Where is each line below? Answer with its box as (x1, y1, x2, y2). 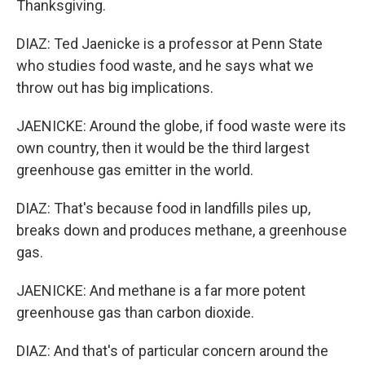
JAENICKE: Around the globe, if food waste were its (16, 117, 346, 134)
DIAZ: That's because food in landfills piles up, (16, 200, 310, 217)
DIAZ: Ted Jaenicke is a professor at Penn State (16, 35, 323, 52)
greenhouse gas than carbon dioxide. (16, 304, 254, 321)
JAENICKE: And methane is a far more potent (16, 282, 306, 299)
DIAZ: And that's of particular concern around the (16, 342, 328, 359)
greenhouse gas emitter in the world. (16, 161, 253, 178)
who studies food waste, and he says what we (16, 57, 314, 74)
